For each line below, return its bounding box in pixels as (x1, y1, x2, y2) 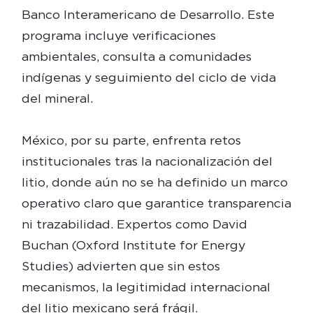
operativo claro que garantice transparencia (21, 195, 291, 210)
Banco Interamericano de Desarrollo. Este (21, 6, 275, 22)
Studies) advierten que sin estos (21, 258, 220, 273)
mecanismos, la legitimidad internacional (21, 279, 270, 294)
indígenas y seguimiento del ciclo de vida (21, 69, 276, 85)
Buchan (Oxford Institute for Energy (21, 237, 245, 252)
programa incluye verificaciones (21, 27, 216, 43)
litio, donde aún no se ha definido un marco (21, 174, 288, 189)
